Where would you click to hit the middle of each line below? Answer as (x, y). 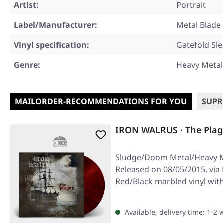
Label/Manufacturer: (56, 25)
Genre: (27, 65)
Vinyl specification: (52, 45)
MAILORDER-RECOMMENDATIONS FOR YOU (101, 101)
